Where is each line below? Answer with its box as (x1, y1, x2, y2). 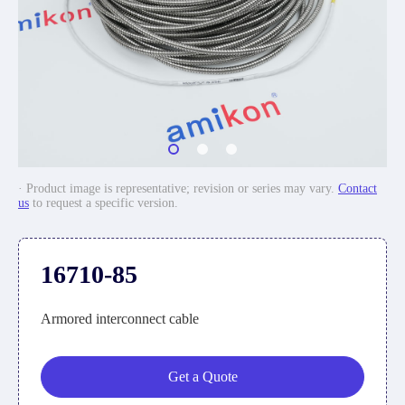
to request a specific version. (29, 196, 178, 210)
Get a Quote (167, 369, 238, 384)
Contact (338, 182, 377, 195)
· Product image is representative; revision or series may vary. (18, 182, 338, 195)
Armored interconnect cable (41, 311, 199, 326)
